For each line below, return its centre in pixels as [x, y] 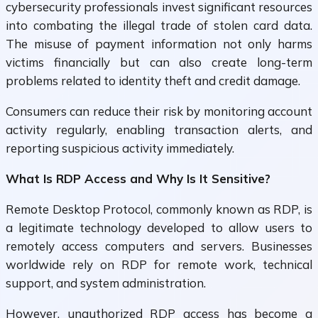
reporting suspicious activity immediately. [120, 148]
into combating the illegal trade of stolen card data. [159, 26]
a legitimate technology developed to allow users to [159, 228]
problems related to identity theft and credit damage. [153, 81]
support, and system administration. [106, 283]
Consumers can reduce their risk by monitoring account [159, 111]
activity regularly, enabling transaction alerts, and [159, 130]
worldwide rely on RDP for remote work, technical [159, 265]
